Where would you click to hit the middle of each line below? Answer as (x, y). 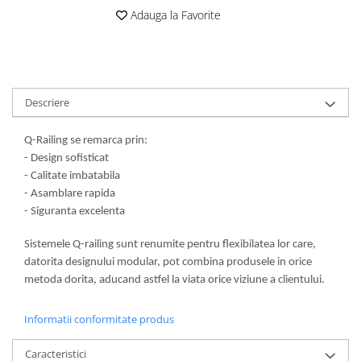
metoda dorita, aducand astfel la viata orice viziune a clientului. (174, 280)
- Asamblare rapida (70, 193)
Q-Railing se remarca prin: (86, 140)
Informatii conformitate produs (99, 319)
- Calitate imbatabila (72, 176)
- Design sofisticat (66, 158)
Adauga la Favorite (174, 15)
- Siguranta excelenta (75, 211)
